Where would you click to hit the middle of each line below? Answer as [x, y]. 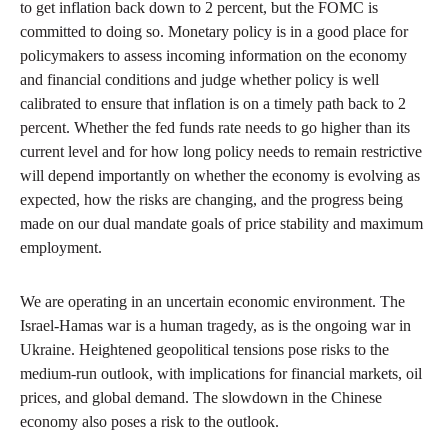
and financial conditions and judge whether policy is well [199, 80]
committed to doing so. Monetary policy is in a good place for [214, 32]
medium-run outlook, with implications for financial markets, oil [221, 374]
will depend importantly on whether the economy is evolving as [220, 176]
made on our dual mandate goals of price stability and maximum [221, 224]
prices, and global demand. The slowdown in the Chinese [201, 398]
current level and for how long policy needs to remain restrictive [221, 152]
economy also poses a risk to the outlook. [149, 422]
